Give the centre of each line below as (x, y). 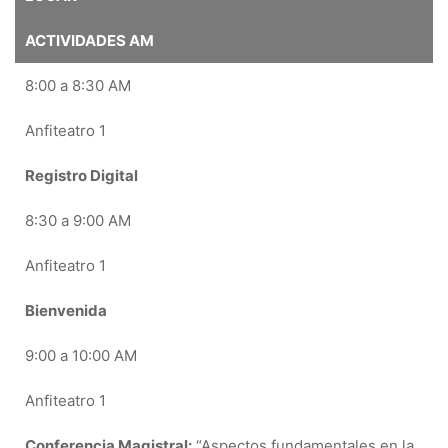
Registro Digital (81, 175)
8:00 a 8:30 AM (78, 85)
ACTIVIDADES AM (89, 40)
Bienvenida (66, 310)
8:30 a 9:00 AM (78, 220)
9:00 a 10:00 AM (81, 355)
